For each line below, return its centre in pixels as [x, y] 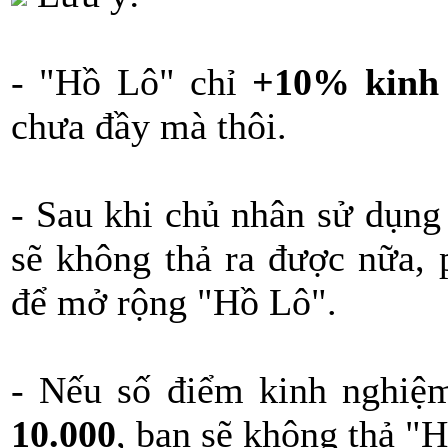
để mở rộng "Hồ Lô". [174, 302]
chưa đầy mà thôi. [149, 126]
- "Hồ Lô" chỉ [124, 82]
